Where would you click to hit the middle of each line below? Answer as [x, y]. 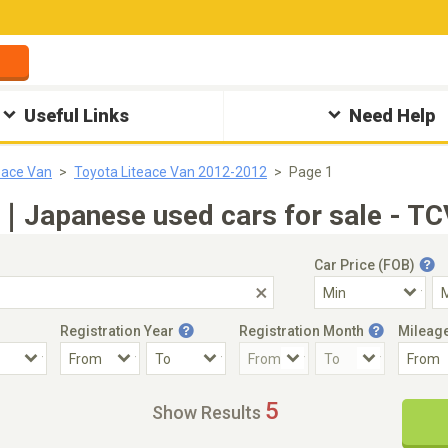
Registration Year [117, 331]
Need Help [391, 115]
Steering [302, 397]
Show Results [206, 412]
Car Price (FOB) [364, 265]
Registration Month [301, 331]
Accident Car [61, 397]
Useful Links [77, 115]
